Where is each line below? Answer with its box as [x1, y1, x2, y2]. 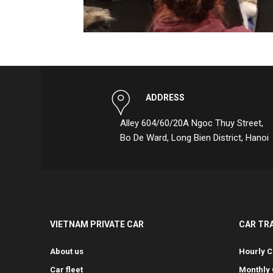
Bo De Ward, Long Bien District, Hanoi [120, 132, 269, 143]
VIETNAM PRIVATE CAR [50, 219, 144, 229]
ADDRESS [146, 93, 185, 102]
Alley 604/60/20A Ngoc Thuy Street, [120, 118, 263, 129]
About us [50, 247, 83, 256]
